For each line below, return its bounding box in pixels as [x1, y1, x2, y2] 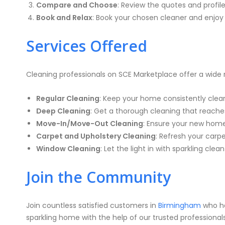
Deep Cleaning [36, 106, 90, 116]
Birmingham [158, 200, 201, 210]
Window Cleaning [36, 144, 100, 154]
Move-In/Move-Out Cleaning [36, 119, 143, 129]
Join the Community [26, 167, 171, 187]
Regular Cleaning [36, 93, 99, 103]
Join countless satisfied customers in [26, 200, 158, 210]
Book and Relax [36, 13, 92, 23]
